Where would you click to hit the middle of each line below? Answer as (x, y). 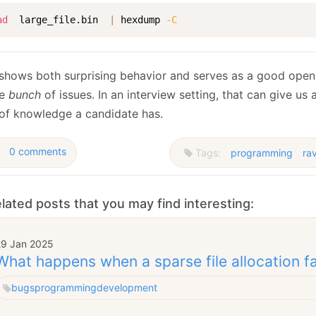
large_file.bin (59, 19)
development (127, 288)
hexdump (140, 19)
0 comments (38, 151)
